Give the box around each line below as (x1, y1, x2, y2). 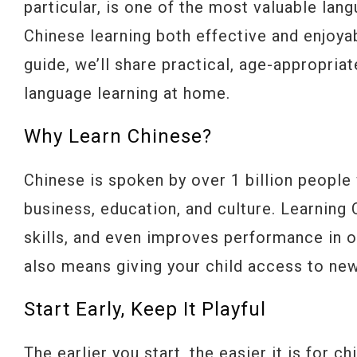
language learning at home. (24, 84, 230, 103)
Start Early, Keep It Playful (24, 298, 266, 320)
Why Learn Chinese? (24, 125, 212, 147)
